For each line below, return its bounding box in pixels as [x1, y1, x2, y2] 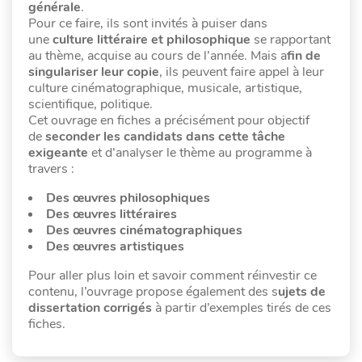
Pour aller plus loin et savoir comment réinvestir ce [28, 266, 317, 284]
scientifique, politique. [28, 95, 153, 113]
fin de [287, 46, 321, 65]
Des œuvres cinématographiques [46, 221, 242, 239]
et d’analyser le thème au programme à [88, 143, 312, 162]
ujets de [278, 282, 326, 301]
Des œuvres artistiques [46, 237, 184, 255]
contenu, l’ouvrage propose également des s [28, 282, 278, 301]
